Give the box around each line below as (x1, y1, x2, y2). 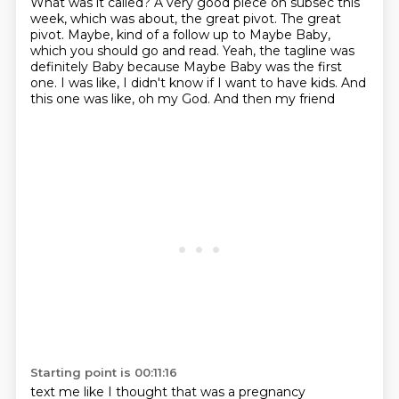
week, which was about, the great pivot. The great (29, 11, 341, 27)
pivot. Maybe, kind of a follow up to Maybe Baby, (29, 27, 330, 43)
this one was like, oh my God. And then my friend (29, 91, 335, 107)
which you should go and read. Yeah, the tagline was (29, 43, 354, 59)
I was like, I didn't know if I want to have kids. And (60, 75, 366, 91)
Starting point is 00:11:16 (29, 365, 177, 379)
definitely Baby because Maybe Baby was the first (29, 59, 342, 75)
